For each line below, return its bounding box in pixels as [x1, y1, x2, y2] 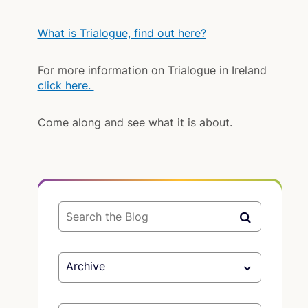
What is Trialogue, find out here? [37, 26, 206, 40]
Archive [65, 259, 105, 273]
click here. [37, 78, 94, 92]
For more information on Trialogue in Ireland [37, 63, 270, 77]
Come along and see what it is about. [37, 115, 232, 129]
